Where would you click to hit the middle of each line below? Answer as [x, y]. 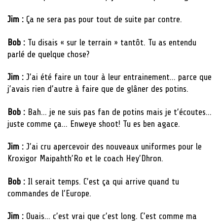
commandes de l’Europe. [49, 193]
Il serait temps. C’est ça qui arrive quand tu [103, 181]
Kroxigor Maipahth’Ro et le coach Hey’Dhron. [85, 159]
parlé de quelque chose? [48, 54]
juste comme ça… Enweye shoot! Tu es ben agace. [94, 124]
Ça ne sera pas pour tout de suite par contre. [104, 19]
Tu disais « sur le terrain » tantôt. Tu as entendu [112, 42]
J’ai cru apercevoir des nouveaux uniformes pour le [114, 147]
